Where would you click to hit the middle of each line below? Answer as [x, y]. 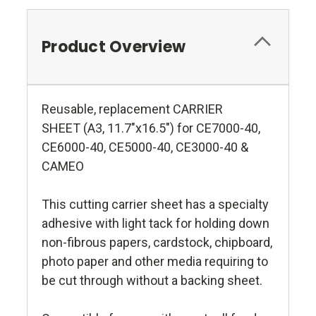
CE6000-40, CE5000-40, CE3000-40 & [145, 147]
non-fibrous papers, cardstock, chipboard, [157, 242]
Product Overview [114, 47]
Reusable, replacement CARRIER [132, 109]
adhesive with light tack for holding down [156, 223]
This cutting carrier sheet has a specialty [155, 204]
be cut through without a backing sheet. [152, 280]
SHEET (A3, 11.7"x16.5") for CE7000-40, [151, 128]
